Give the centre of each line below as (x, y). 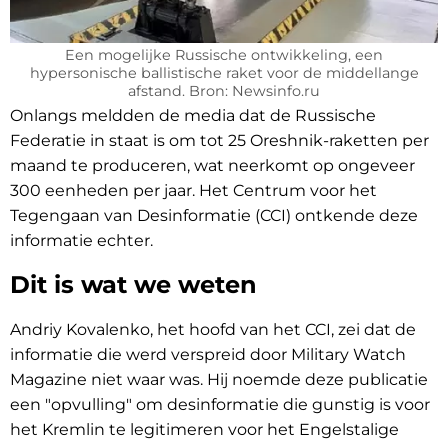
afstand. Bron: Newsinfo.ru (224, 91)
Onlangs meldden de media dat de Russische (193, 116)
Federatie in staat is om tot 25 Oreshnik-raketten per (219, 141)
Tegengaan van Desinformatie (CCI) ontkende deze (214, 216)
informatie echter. (81, 241)
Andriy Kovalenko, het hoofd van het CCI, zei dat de (213, 330)
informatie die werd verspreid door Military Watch (208, 355)
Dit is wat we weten (133, 285)
